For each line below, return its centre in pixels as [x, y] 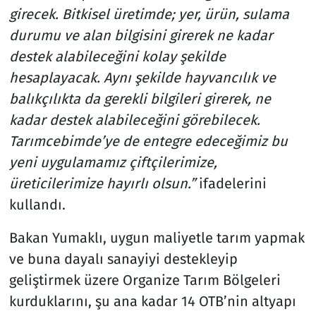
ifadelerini [231, 184]
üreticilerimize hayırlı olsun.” [102, 184]
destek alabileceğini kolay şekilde [117, 57]
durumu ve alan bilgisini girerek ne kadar [141, 36]
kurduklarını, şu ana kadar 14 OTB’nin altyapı [152, 302]
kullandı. [37, 205]
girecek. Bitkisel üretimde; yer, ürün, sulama [149, 14]
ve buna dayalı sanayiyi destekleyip [123, 259]
